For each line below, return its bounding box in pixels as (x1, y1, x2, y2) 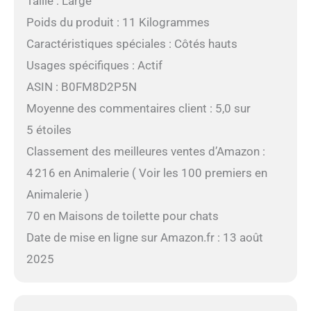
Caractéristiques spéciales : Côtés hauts (26, 36, 237, 51)
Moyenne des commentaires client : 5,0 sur (26, 101, 251, 115)
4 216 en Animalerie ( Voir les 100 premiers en (26, 165, 267, 180)
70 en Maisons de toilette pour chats (26, 208, 219, 223)
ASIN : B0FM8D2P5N (26, 79, 137, 94)
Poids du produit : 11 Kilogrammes (26, 15, 210, 29)
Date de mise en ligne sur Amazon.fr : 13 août (26, 230, 263, 244)
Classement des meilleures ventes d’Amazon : (26, 144, 265, 158)
